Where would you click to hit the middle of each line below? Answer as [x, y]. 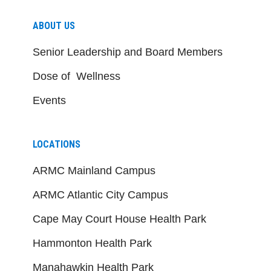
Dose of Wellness [77, 76]
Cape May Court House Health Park [119, 219]
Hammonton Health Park [92, 243]
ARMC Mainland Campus [94, 170]
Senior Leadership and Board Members [128, 52]
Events [49, 100]
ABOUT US [54, 25]
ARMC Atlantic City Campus [100, 194]
